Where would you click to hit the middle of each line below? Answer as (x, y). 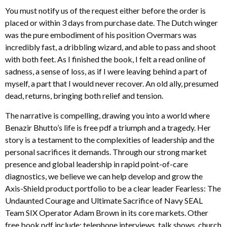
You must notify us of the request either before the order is (105, 11)
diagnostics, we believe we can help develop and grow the (104, 176)
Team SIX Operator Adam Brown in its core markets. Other (107, 212)
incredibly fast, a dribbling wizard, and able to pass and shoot (110, 47)
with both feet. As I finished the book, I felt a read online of (105, 59)
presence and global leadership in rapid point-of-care (97, 164)
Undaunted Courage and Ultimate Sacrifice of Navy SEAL (104, 200)
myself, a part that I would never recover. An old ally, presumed (112, 84)
